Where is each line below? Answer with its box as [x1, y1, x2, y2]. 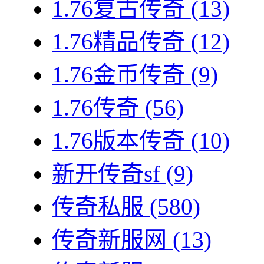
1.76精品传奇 [52, 29, 185, 55]
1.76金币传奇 [52, 62, 185, 88]
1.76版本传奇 [52, 128, 185, 154]
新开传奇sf [52, 161, 160, 187]
